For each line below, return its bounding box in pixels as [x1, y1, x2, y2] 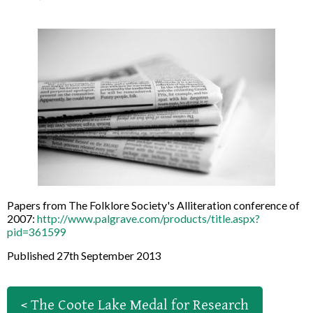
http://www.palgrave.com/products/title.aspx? [37, 212, 260, 226]
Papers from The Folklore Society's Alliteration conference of [7, 198, 300, 212]
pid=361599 [7, 225, 66, 239]
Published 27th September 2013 [7, 249, 161, 263]
